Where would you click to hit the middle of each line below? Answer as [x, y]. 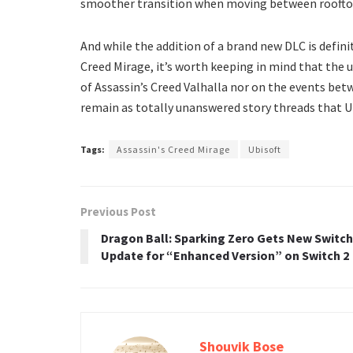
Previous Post [118, 211]
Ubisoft [265, 149]
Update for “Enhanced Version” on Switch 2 [225, 255]
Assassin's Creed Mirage [173, 149]
